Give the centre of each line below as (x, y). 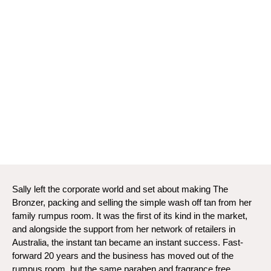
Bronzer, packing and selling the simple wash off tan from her (132, 202)
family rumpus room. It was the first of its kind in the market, (130, 216)
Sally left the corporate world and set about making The (120, 189)
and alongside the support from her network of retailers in (124, 229)
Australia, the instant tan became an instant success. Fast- (128, 242)
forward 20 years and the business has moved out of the (123, 256)
